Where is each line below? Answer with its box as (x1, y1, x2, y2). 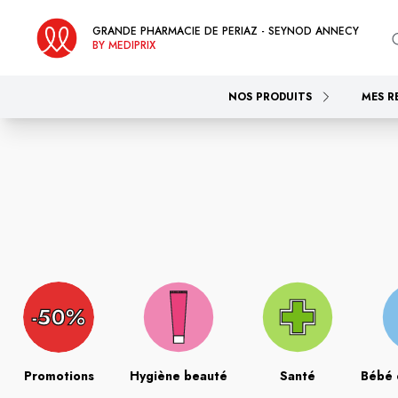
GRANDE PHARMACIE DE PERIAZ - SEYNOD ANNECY (92, 22, 359, 39)
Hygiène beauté (129, 367, 227, 385)
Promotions (23, 367, 94, 385)
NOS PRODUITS (228, 89, 312, 105)
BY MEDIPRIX (92, 36, 155, 53)
